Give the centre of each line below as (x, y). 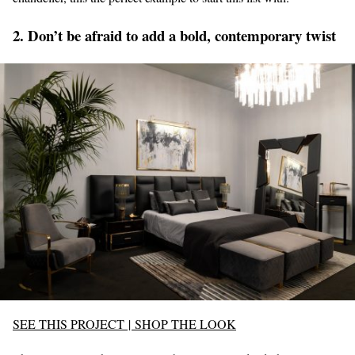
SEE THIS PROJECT (69, 323)
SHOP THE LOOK (185, 323)
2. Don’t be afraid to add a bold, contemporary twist (174, 36)
